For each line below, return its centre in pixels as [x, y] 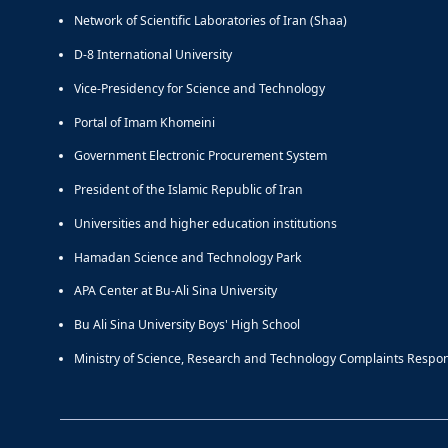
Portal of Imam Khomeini [144, 122]
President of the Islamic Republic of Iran [188, 189]
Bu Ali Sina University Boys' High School [187, 324]
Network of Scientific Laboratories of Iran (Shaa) [210, 21]
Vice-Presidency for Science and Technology [199, 88]
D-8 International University [153, 54]
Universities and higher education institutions [205, 223]
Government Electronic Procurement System [200, 156]
